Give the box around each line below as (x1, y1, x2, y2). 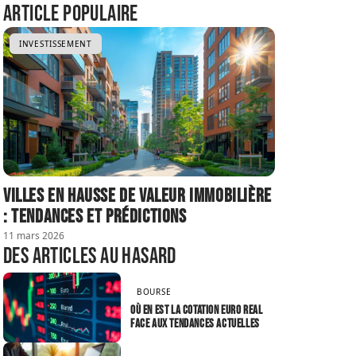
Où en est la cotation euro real (130, 303, 263, 319)
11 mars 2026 (3, 228, 64, 242)
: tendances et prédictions (3, 204, 187, 228)
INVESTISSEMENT (19, 37, 92, 49)
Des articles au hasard (3, 242, 176, 269)
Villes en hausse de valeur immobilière (3, 184, 272, 207)
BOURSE (137, 286, 172, 298)
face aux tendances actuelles (130, 316, 260, 332)
